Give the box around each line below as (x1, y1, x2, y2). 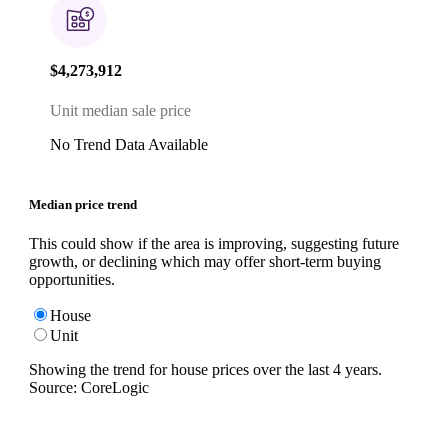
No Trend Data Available (50, 135, 208, 153)
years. (341, 360, 382, 378)
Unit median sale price (50, 101, 191, 119)
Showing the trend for (29, 360, 171, 378)
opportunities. (29, 270, 115, 288)
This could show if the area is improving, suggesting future (29, 234, 399, 252)
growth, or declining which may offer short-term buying (29, 252, 381, 270)
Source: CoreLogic (29, 378, 149, 396)
